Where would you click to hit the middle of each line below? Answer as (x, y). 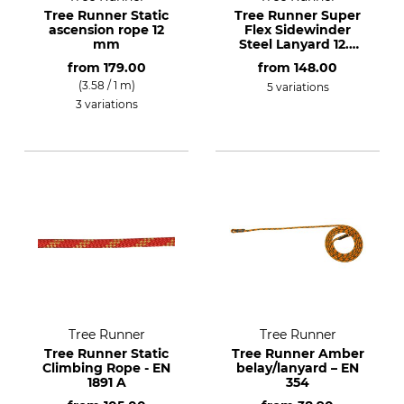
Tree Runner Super (298, 15)
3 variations (106, 104)
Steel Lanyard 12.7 (298, 44)
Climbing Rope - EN (106, 368)
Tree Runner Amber (298, 353)
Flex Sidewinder (298, 30)
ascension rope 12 (106, 30)
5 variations (298, 87)
